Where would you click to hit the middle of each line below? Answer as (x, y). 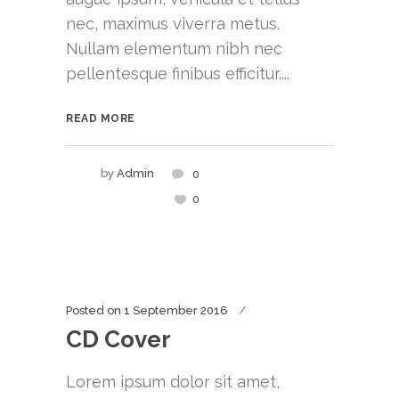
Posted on (94, 310)
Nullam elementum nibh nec (174, 48)
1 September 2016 (176, 310)
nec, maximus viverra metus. (173, 23)
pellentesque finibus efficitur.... (178, 73)
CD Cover (118, 339)
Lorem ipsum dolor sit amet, (173, 381)
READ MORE (101, 118)
